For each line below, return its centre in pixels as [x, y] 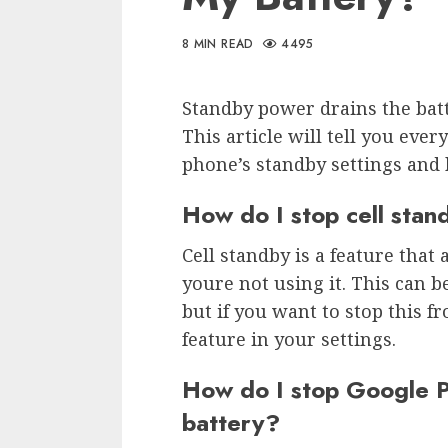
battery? [231, 422]
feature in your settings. [289, 339]
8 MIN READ [218, 44]
